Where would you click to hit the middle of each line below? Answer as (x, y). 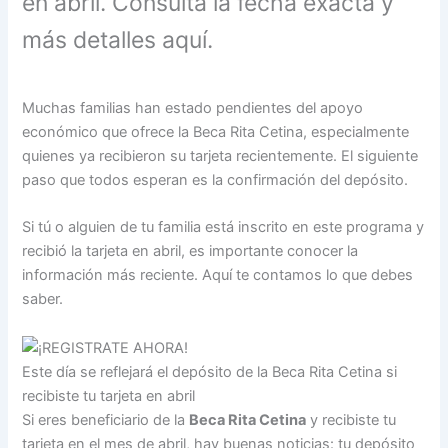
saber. (43, 299)
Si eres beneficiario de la (106, 419)
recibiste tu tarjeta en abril (109, 395)
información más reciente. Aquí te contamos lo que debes (218, 275)
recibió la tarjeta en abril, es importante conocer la (190, 251)
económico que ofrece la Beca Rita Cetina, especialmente (216, 131)
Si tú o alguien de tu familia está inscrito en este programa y (223, 227)
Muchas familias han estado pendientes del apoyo (193, 107)
